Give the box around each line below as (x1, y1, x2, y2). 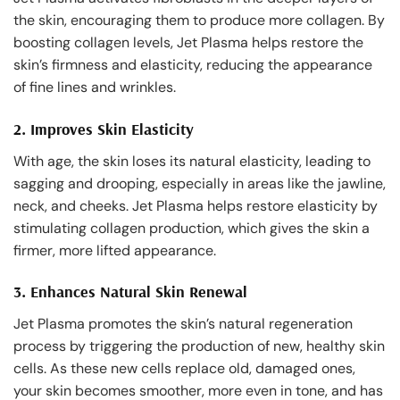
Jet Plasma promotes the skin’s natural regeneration (13, 314, 353, 334)
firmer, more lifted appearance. (13, 240, 216, 260)
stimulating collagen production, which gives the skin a (13, 218, 370, 237)
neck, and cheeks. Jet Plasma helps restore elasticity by (13, 196, 378, 215)
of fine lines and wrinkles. (13, 77, 176, 96)
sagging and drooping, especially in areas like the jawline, (13, 173, 386, 193)
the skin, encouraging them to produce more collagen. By (13, 10, 385, 29)
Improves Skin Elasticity (30, 118, 194, 139)
